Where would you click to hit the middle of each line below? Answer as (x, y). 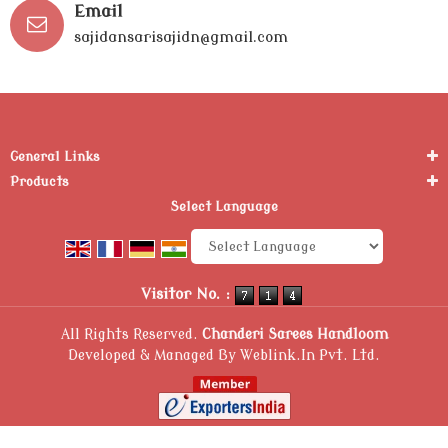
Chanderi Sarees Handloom (294, 334)
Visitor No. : (188, 294)
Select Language (224, 207)
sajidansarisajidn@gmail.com (181, 37)
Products (39, 182)
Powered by (233, 276)
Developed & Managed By (154, 355)
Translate (349, 276)
